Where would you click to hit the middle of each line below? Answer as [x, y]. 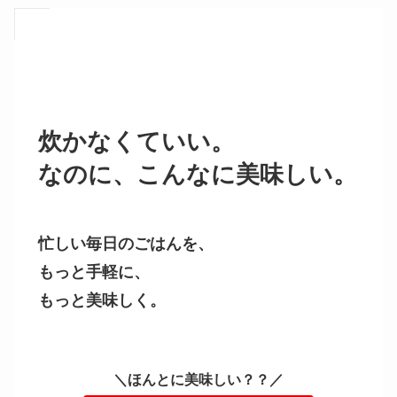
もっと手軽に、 [94, 272]
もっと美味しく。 [102, 301]
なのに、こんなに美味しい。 [198, 175]
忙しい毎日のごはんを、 [126, 244]
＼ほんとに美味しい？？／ [198, 380]
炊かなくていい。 [136, 142]
